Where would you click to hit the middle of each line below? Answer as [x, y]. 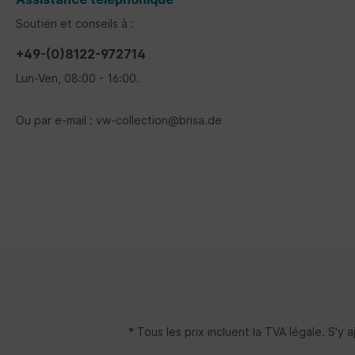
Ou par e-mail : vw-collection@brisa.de [119, 120]
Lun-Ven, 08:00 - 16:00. [78, 78]
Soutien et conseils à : [75, 24]
